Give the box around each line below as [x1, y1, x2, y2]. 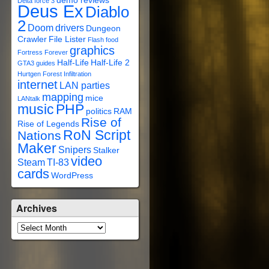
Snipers [58, 145, 91, 155]
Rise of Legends [17, 119, 79, 128]
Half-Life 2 [91, 58, 130, 67]
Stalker [93, 146, 119, 155]
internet [17, 78, 58, 91]
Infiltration [64, 70, 91, 77]
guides [36, 59, 55, 67]
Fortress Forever [17, 49, 68, 56]
